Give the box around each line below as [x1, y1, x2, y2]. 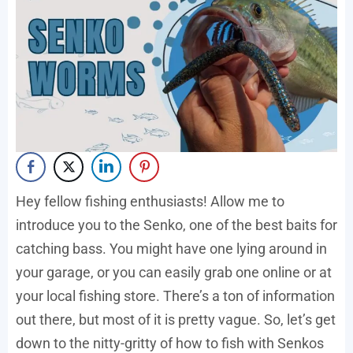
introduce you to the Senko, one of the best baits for [16, 216, 337, 233]
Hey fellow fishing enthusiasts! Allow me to [16, 192, 284, 210]
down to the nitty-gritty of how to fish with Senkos [16, 334, 324, 351]
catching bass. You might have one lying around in [16, 240, 327, 257]
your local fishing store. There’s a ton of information [16, 287, 335, 304]
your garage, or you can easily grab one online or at [16, 263, 332, 281]
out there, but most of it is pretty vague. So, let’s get [16, 310, 336, 328]
